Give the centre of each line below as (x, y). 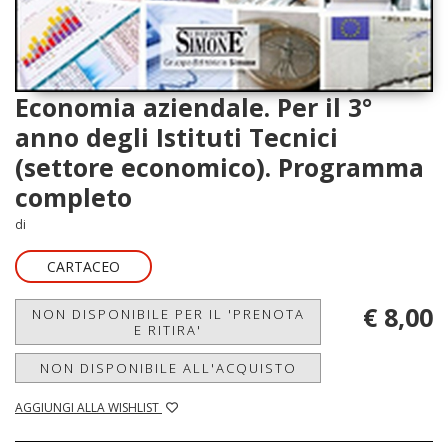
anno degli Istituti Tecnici (176, 136)
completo (73, 196)
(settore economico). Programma (219, 166)
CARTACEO (83, 266)
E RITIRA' (168, 329)
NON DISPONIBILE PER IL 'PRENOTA (168, 313)
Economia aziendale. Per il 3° (193, 106)
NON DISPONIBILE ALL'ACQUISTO (168, 367)
